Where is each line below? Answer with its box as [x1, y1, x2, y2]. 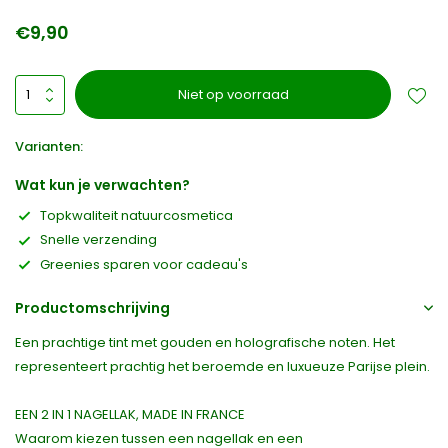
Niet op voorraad [177, 84, 289, 104]
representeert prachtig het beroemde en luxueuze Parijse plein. [15, 357, 430, 377]
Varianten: [15, 137, 83, 156]
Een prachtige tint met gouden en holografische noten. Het [15, 333, 395, 353]
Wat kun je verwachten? [15, 175, 190, 195]
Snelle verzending [40, 230, 157, 250]
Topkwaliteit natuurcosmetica [40, 206, 233, 225]
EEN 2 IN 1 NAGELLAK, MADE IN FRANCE [15, 405, 245, 425]
